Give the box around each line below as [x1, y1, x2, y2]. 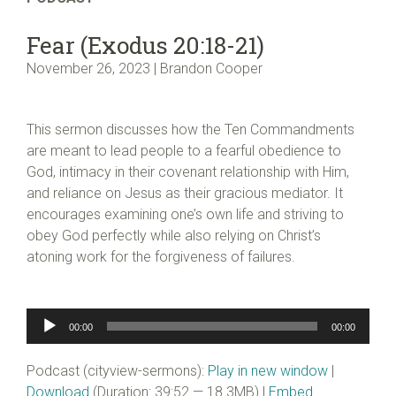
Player [26, 330, 65, 347]
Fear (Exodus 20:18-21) [27, 29, 264, 60]
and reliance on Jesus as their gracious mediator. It [27, 185, 343, 202]
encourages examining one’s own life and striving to [27, 206, 344, 224]
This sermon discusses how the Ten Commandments [27, 121, 354, 139]
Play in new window [208, 362, 328, 379]
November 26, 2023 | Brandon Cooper [27, 60, 263, 78]
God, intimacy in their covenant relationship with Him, [27, 164, 349, 181]
